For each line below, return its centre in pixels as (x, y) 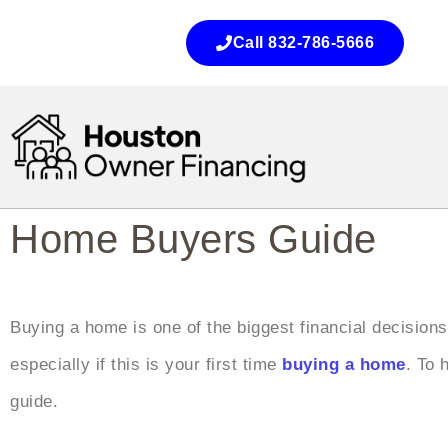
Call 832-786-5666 (303, 42)
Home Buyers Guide (193, 239)
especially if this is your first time (146, 365)
